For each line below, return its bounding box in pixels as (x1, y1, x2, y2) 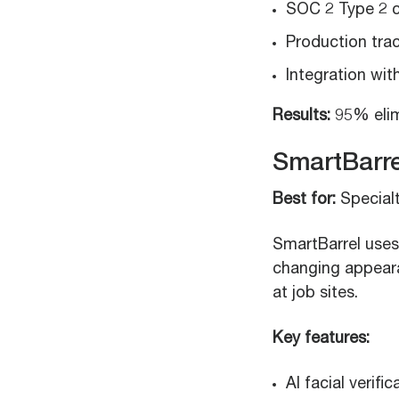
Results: (273, 109, 330, 125)
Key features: (273, 331, 370, 347)
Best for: (273, 192, 336, 208)
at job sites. (273, 286, 358, 302)
